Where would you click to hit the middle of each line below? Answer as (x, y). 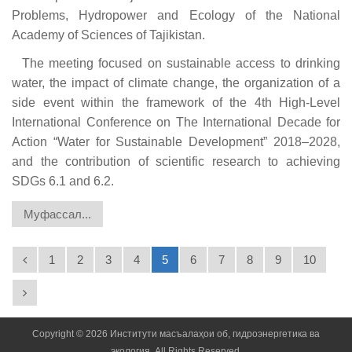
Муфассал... (57, 214)
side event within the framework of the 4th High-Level (176, 102)
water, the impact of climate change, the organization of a (176, 82)
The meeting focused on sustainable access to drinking (176, 63)
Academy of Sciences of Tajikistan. (108, 35)
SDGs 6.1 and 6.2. (63, 181)
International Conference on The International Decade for (176, 122)
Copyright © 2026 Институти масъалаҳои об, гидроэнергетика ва (176, 334)
